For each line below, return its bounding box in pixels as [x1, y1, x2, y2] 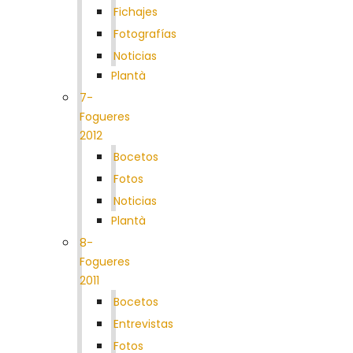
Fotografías [113, 25, 176, 42]
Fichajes [113, 3, 158, 20]
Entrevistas [113, 315, 173, 332]
